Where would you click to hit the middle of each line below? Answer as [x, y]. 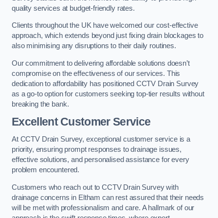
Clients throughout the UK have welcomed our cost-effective [105, 26]
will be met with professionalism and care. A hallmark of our [103, 208]
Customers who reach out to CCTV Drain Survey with [95, 187]
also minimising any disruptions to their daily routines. [94, 46]
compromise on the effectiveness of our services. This [96, 73]
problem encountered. [46, 170]
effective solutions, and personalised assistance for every [100, 160]
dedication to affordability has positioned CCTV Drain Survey [105, 83]
